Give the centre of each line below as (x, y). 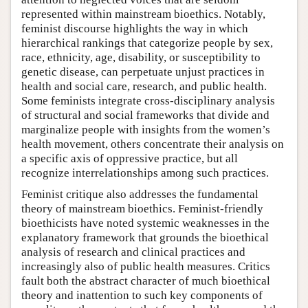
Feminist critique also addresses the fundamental (140, 195)
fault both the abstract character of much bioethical (146, 281)
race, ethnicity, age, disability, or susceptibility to (141, 58)
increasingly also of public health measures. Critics (146, 267)
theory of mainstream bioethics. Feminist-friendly (142, 209)
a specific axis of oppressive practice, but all (130, 159)
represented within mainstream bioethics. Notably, (143, 14)
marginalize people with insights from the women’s (146, 130)
